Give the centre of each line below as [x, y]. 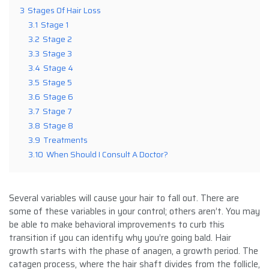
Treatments [65, 140]
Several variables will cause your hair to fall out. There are [124, 198]
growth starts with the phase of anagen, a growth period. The [134, 251]
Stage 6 [58, 97]
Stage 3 [57, 53]
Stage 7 [57, 111]
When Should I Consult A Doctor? [107, 154]
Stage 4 [58, 68]
